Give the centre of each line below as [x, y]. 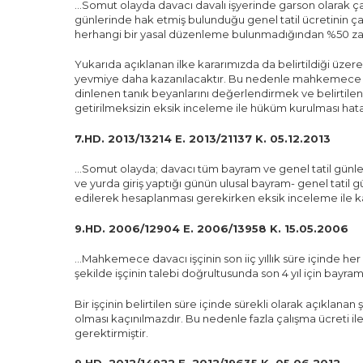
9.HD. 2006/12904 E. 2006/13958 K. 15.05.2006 [211, 228]
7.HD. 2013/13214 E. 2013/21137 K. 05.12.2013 [203, 138]
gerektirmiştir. [111, 333]
